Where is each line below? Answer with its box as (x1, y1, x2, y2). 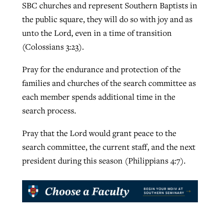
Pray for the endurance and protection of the (22, 64, 181, 75)
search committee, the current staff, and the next (22, 141, 195, 152)
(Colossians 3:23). (22, 41, 84, 53)
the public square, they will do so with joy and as (22, 14, 192, 25)
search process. (22, 105, 78, 116)
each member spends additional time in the (22, 91, 175, 103)
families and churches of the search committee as (22, 78, 196, 89)
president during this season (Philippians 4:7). (22, 155, 186, 166)
